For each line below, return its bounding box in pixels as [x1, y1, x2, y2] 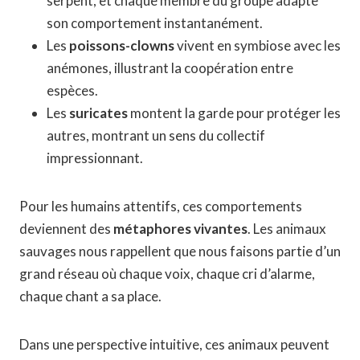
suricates [69, 104, 128, 121]
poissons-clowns [69, 36, 174, 54]
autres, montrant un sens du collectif [47, 126, 265, 144]
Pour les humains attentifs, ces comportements [19, 197, 302, 215]
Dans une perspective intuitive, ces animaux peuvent [19, 335, 329, 353]
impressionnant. [47, 149, 143, 166]
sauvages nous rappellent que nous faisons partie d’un [19, 242, 341, 260]
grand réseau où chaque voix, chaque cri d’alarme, [19, 264, 315, 282]
